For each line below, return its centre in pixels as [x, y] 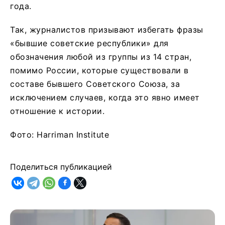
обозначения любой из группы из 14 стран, [101, 57]
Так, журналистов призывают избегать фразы [107, 29]
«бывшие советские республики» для [89, 43]
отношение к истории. [57, 111]
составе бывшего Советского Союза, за [95, 84]
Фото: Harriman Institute [60, 134]
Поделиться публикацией [61, 166]
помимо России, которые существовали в [99, 70]
